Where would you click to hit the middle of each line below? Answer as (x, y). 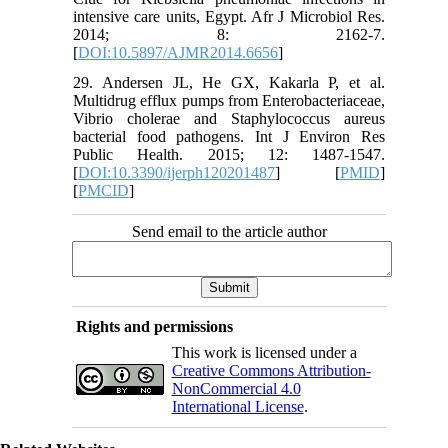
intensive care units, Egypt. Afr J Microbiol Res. (229, 16)
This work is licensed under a (264, 352)
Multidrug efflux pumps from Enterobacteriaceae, (229, 100)
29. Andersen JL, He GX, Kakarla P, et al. (229, 82)
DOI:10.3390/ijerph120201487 (177, 172)
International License (237, 406)
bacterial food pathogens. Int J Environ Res (229, 136)
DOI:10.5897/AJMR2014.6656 (178, 52)
